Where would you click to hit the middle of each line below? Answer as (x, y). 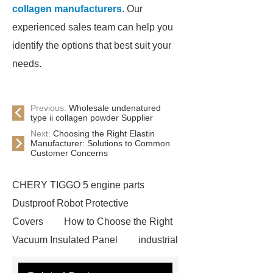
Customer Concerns (69, 153)
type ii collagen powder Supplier (92, 118)
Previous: (50, 108)
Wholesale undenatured (115, 108)
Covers (28, 222)
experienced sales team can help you (93, 27)
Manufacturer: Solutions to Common (100, 143)
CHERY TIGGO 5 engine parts (78, 185)
